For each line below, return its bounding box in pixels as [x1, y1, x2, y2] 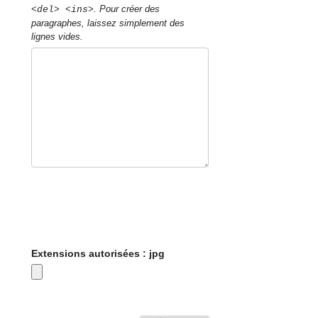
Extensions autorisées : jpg [31, 248, 165, 260]
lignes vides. [31, 31, 84, 42]
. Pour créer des [94, 3, 160, 14]
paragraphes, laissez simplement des [31, 17, 185, 28]
